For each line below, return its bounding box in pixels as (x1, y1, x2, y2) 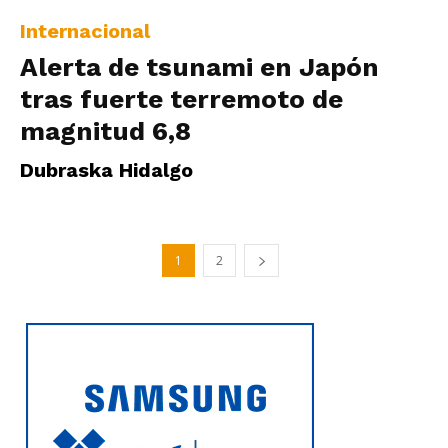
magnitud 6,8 (20, 116, 191, 147)
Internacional (20, 19, 150, 44)
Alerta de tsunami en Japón (20, 52, 379, 83)
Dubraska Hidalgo (20, 158, 193, 183)
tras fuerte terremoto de (20, 84, 343, 115)
